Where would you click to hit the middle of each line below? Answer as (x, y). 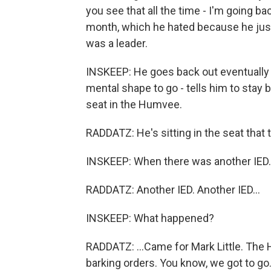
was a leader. (117, 43)
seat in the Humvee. (134, 104)
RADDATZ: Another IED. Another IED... (173, 190)
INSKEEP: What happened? (150, 218)
